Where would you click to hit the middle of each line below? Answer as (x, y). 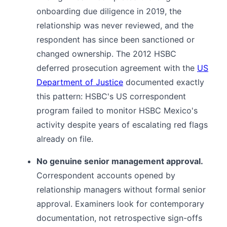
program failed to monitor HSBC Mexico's (117, 111)
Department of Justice (80, 82)
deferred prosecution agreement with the (117, 68)
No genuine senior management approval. (120, 161)
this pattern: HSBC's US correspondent (111, 97)
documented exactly (164, 82)
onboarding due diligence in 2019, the (109, 11)
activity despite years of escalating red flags (122, 125)
